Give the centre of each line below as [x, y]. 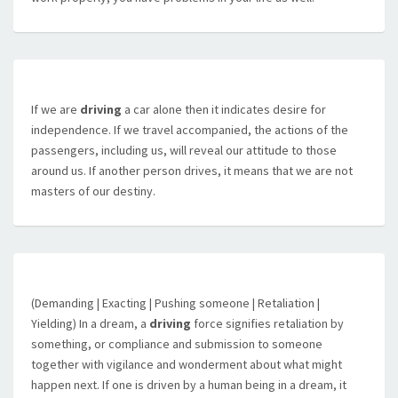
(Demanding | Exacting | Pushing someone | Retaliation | [175, 303]
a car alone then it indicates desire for [224, 109]
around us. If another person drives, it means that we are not [192, 171]
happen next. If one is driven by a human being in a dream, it [189, 385]
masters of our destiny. [93, 191]
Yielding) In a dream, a [90, 323]
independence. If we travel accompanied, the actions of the [190, 130]
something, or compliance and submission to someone [177, 344]
